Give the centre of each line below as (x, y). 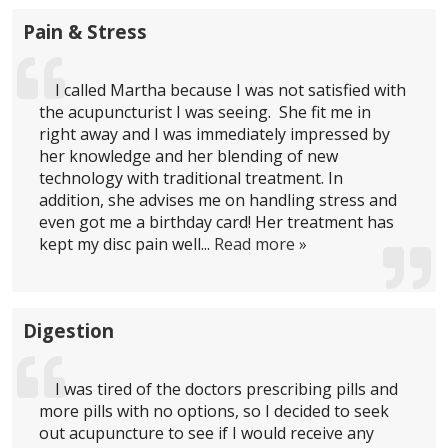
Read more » (261, 243)
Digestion (69, 330)
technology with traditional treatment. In (191, 177)
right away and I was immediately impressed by (215, 133)
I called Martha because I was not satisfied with (231, 89)
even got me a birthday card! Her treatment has (217, 221)
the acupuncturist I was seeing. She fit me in (205, 111)
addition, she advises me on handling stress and (218, 199)
